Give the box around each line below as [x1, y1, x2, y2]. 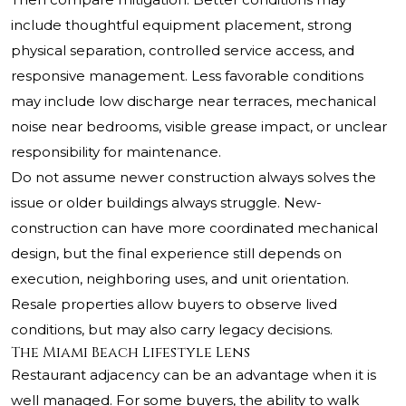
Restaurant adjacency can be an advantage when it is [11, 366, 376, 384]
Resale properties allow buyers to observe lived [11, 295, 337, 314]
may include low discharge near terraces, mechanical [11, 92, 376, 111]
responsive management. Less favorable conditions [11, 67, 363, 85]
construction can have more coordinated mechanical [11, 219, 378, 237]
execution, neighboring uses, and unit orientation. [11, 270, 349, 288]
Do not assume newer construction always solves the [11, 169, 376, 187]
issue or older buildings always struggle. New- [11, 194, 322, 212]
